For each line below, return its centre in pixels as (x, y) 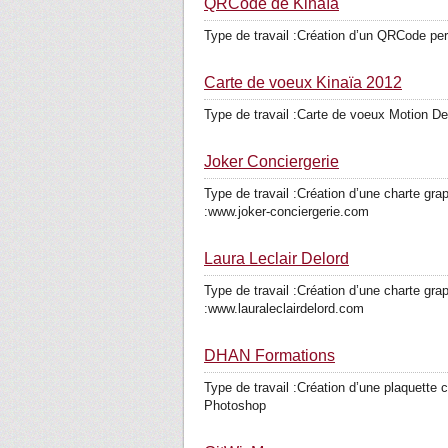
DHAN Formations (269, 355)
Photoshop (235, 405)
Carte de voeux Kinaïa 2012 (303, 82)
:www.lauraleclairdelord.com (284, 308)
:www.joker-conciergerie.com (286, 211)
